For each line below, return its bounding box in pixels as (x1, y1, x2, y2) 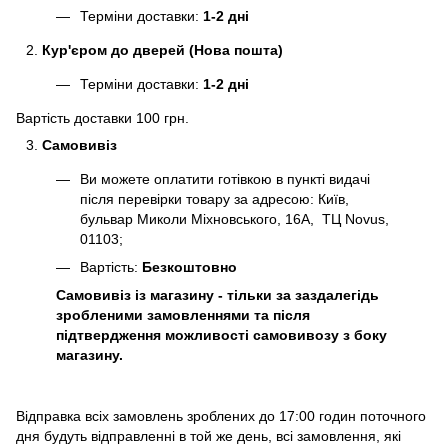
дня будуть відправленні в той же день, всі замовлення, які (16, 428, 401, 445)
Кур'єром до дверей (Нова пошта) (42, 41, 287, 58)
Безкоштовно (142, 258, 237, 275)
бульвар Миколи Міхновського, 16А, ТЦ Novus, (80, 210, 389, 227)
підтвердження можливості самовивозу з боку (56, 327, 387, 344)
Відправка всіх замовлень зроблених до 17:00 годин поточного (16, 408, 426, 425)
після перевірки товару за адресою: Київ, (80, 190, 349, 207)
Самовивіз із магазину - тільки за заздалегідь (56, 287, 379, 304)
